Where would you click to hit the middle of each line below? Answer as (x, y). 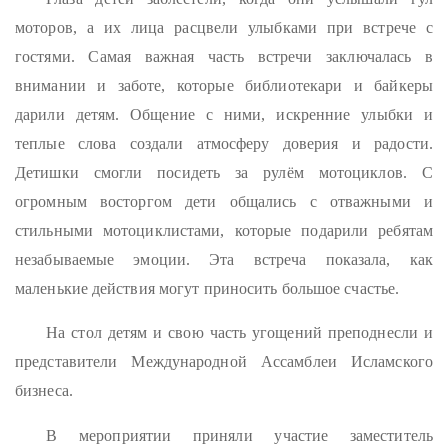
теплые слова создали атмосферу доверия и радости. (224, 143)
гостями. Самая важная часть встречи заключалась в (224, 56)
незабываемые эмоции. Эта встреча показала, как (224, 259)
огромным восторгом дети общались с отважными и (224, 201)
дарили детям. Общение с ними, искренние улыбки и (224, 114)
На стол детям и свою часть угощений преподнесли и (239, 333)
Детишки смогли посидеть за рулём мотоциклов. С (224, 172)
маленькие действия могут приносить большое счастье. (207, 288)
